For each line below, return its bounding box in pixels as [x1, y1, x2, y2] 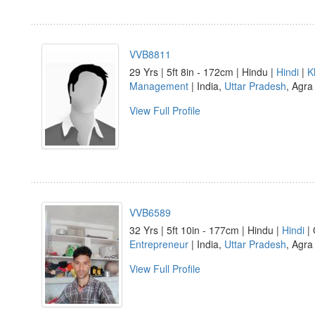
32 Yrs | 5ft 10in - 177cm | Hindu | [129, 223, 282, 237]
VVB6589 [129, 205, 171, 219]
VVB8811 [129, 47, 171, 61]
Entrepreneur [129, 237, 188, 251]
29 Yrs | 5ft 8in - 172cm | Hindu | [129, 65, 276, 79]
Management [129, 79, 188, 93]
